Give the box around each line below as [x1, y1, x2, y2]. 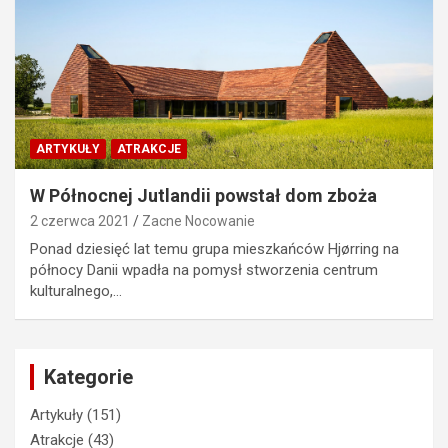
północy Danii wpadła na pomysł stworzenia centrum [30, 260, 378, 279]
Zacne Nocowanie [142, 212, 255, 229]
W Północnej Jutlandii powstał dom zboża [30, 184, 377, 206]
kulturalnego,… [30, 281, 122, 300]
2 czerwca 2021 [30, 212, 130, 229]
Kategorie [44, 364, 133, 389]
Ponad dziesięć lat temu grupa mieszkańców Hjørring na [30, 239, 399, 258]
